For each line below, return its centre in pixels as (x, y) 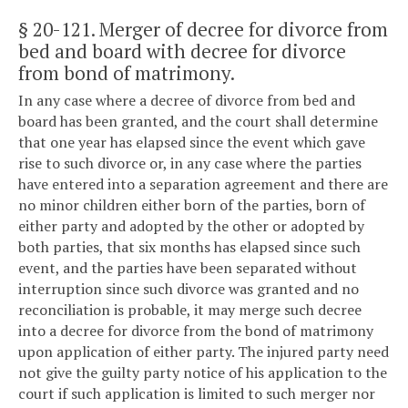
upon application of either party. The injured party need (204, 352)
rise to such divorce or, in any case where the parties (190, 163)
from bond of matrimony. (127, 72)
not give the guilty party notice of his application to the (203, 373)
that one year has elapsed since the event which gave (192, 143)
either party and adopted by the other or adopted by (191, 226)
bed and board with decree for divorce (182, 51)
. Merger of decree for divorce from (240, 29)
